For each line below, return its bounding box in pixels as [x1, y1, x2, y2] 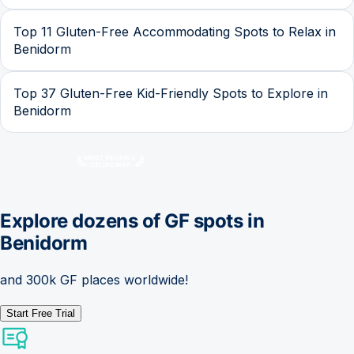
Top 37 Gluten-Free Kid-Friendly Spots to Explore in [13, 85, 328, 101]
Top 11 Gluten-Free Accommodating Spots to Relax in [13, 23, 336, 40]
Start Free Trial [6, 307, 75, 320]
